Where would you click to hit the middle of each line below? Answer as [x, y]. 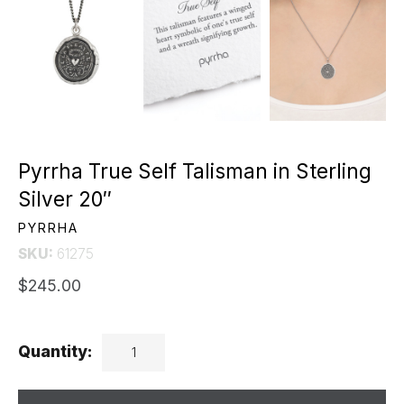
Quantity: [55, 352]
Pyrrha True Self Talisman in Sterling [195, 171]
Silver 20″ [68, 199]
